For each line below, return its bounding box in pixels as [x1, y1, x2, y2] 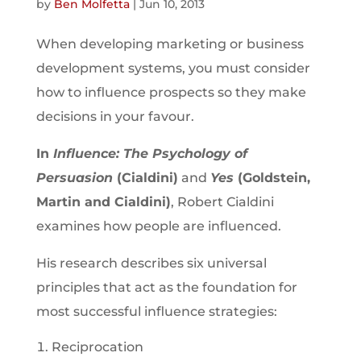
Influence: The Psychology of [52, 146, 247, 161]
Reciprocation [51, 339, 143, 355]
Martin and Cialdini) [35, 194, 171, 210]
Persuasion [35, 170, 113, 185]
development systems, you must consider [35, 60, 310, 76]
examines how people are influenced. [35, 218, 281, 234]
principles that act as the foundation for [35, 280, 297, 295]
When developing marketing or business [35, 36, 304, 52]
